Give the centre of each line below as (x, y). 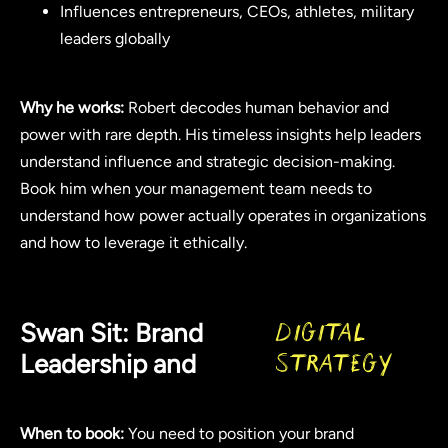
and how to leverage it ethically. (133, 242)
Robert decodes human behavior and (256, 107)
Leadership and (108, 364)
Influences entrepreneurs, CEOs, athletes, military (237, 12)
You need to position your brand (239, 433)
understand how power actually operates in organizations (223, 215)
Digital (320, 333)
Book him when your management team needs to (196, 188)
